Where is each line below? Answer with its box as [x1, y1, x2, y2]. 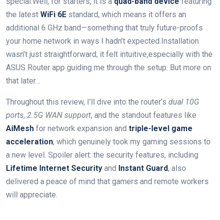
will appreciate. [6, 190, 57, 199]
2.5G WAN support [27, 110, 91, 120]
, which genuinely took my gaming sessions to [53, 137, 211, 146]
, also [168, 164, 186, 173]
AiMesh [6, 124, 34, 133]
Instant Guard [118, 164, 168, 173]
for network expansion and [34, 124, 129, 133]
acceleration [6, 137, 53, 146]
